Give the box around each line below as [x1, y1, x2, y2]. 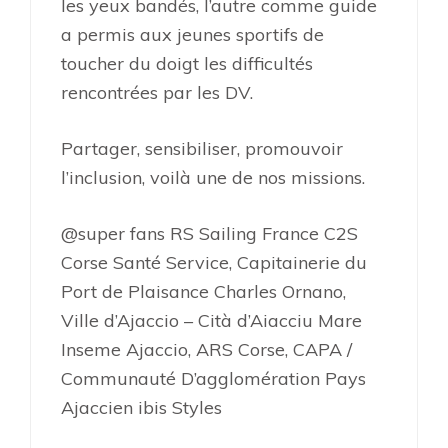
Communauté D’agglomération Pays [61, 367, 366, 390]
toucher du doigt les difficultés [61, 52, 313, 75]
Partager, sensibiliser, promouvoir [61, 137, 343, 160]
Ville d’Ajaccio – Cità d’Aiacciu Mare [61, 309, 362, 332]
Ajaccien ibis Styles [61, 396, 222, 419]
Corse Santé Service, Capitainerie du [61, 251, 367, 274]
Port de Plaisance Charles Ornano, [61, 280, 346, 303]
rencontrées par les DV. [61, 81, 253, 104]
